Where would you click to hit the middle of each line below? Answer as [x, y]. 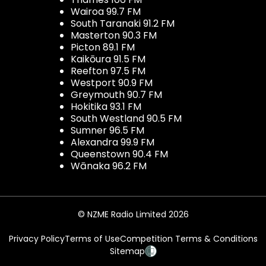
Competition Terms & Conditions [189, 238]
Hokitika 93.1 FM [106, 106]
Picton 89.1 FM [103, 47]
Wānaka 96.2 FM [109, 166]
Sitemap [127, 251]
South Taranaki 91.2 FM [123, 23]
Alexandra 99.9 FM [113, 142]
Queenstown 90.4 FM [119, 154]
